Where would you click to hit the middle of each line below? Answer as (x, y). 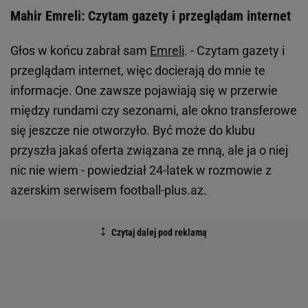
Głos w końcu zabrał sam (80, 51)
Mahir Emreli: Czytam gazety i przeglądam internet (151, 16)
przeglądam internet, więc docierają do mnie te (138, 71)
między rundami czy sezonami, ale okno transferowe (154, 111)
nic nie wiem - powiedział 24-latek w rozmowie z (141, 170)
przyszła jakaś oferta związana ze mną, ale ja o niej (149, 151)
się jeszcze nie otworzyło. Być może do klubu (133, 131)
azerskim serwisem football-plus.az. (109, 190)
